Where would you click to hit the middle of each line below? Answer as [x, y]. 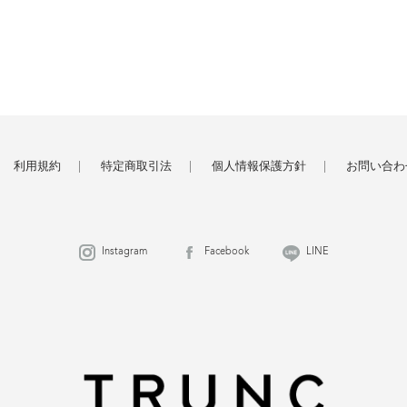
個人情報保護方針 [259, 167]
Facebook [227, 252]
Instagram [124, 252]
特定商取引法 [136, 167]
